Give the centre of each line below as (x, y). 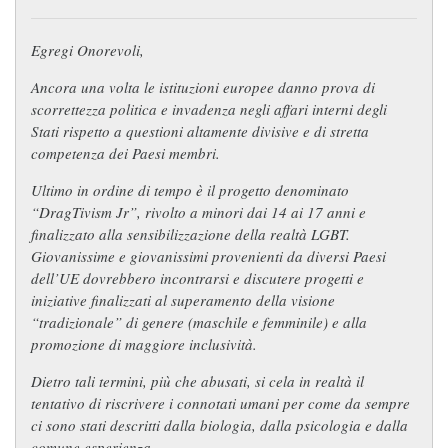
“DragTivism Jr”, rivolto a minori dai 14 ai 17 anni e (198, 211)
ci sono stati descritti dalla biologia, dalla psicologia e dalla (219, 424)
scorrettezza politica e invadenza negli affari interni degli (209, 108)
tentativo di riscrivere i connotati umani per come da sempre (220, 402)
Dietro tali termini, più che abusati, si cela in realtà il (197, 380)
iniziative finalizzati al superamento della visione (183, 299)
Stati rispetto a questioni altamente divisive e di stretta (200, 130)
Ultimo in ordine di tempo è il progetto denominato (190, 189)
